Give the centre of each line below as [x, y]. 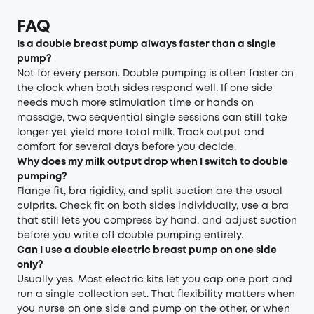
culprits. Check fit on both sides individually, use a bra [153, 206]
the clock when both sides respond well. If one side [145, 88]
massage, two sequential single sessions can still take [152, 117]
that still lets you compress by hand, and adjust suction [157, 220]
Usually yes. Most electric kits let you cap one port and [155, 279]
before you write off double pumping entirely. [130, 235]
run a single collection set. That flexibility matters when [156, 294]
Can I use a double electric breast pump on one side [147, 250]
